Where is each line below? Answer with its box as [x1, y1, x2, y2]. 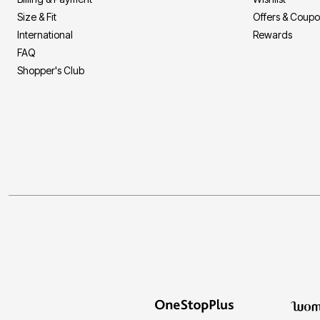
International [17, 29, 73, 41]
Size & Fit [17, 11, 56, 24]
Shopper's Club [17, 64, 84, 77]
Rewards [253, 29, 292, 41]
